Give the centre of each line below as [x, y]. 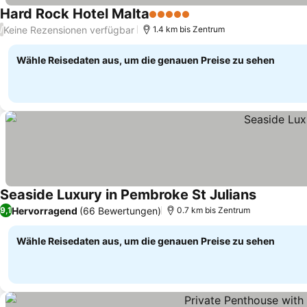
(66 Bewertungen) [120, 210]
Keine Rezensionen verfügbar [69, 29]
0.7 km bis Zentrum [213, 210]
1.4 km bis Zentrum [189, 29]
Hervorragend [45, 210]
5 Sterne [171, 21]
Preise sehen [225, 22]
